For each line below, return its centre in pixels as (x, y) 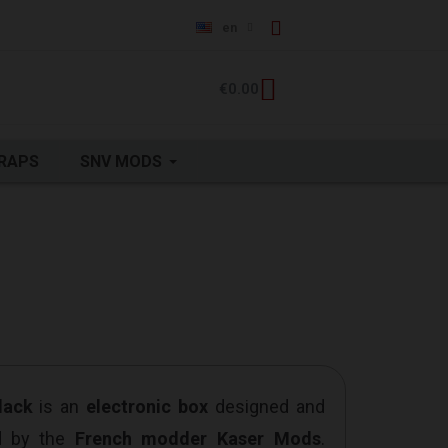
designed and (266, 407)
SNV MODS (121, 161)
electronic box (146, 407)
